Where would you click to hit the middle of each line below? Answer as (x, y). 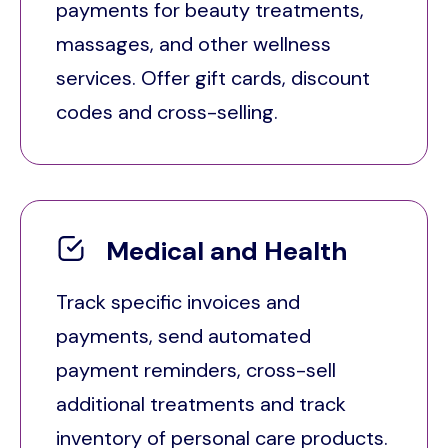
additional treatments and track (201, 403)
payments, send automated (183, 335)
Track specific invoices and (178, 301)
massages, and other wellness (193, 44)
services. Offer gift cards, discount (213, 78)
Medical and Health (226, 251)
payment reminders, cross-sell (196, 369)
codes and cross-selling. (169, 112)
